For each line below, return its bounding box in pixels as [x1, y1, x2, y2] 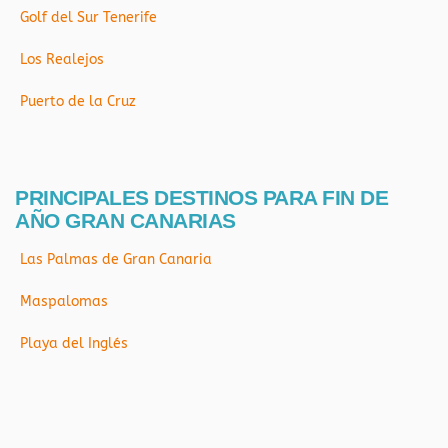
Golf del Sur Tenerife [20, 8, 157, 26]
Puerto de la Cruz [20, 92, 136, 110]
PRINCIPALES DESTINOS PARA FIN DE [15, 185, 388, 209]
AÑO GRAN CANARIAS [15, 208, 236, 232]
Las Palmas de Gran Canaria [20, 250, 212, 268]
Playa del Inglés [20, 334, 128, 352]
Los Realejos [20, 50, 104, 68]
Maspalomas [20, 292, 108, 310]
